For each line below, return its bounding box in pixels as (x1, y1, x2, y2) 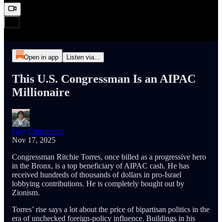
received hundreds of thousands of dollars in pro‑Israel (12, 170, 181, 179)
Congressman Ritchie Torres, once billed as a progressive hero (12, 153, 206, 161)
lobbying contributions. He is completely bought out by (12, 179, 184, 188)
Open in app (23, 54, 58, 61)
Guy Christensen (12, 127, 64, 135)
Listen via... (66, 54, 100, 61)
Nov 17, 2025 (12, 136, 55, 144)
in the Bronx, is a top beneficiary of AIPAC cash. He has (12, 162, 189, 170)
